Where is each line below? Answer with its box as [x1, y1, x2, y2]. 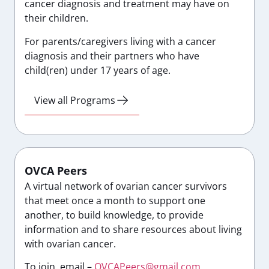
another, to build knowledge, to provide [25, 208, 204, 222]
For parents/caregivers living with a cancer [25, 34, 216, 48]
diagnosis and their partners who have [25, 49, 199, 62]
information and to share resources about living [25, 222, 242, 236]
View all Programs [34, 93, 115, 107]
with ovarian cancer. [25, 237, 116, 250]
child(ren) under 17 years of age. [25, 63, 171, 77]
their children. [25, 11, 88, 25]
